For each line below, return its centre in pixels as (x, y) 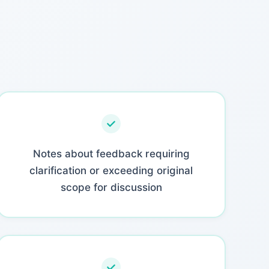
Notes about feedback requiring (111, 153)
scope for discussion (111, 187)
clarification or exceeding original (111, 170)
